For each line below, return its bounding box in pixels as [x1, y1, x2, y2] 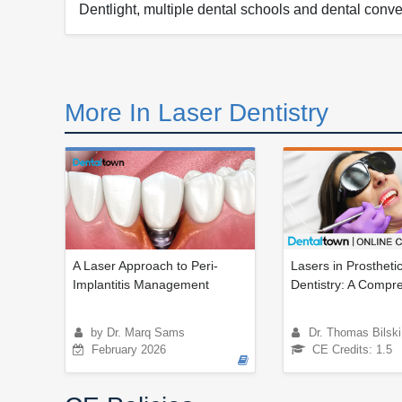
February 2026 [92, 342, 166, 356]
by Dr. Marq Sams [91, 325, 185, 339]
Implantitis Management [73, 276, 209, 292]
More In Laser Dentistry [65, 98, 328, 127]
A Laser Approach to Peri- [73, 258, 218, 273]
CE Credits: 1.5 [311, 342, 392, 356]
